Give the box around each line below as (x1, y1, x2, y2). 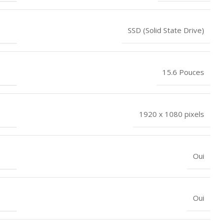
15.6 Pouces (162, 67, 204, 77)
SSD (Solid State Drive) (128, 25, 204, 35)
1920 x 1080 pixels (139, 109, 204, 119)
